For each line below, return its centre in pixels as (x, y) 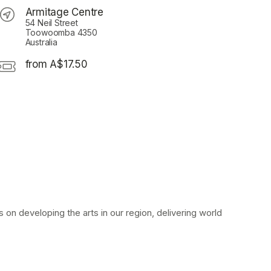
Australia (41, 42)
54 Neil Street (51, 23)
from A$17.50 (56, 64)
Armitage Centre (64, 12)
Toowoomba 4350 (61, 33)
